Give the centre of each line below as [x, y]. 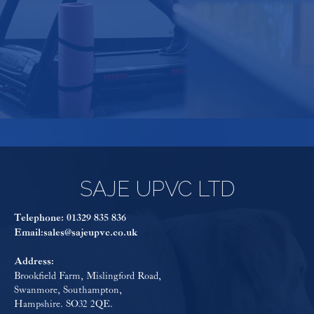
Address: [34, 261]
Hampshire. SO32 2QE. [63, 304]
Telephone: [40, 218]
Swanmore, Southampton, [68, 290]
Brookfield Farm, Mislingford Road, [88, 276]
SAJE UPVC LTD [157, 189]
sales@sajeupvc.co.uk [90, 233]
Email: [29, 233]
